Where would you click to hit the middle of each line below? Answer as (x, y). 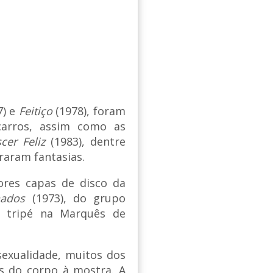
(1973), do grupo (76, 198)
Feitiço (35, 111)
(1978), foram (89, 111)
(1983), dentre (85, 142)
